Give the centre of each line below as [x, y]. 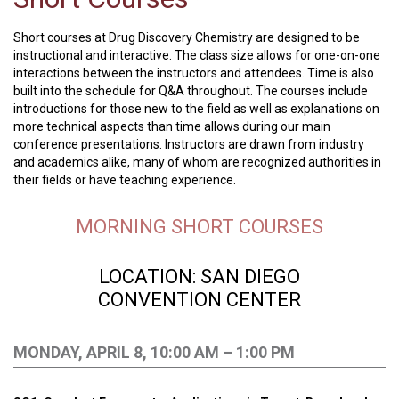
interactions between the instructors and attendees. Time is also [194, 73]
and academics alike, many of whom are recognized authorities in [197, 162]
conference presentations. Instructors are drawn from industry [189, 144]
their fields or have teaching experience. [125, 180]
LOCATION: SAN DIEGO [199, 277]
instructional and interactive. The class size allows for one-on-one [197, 55]
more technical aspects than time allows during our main [172, 126]
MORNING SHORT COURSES [199, 227]
